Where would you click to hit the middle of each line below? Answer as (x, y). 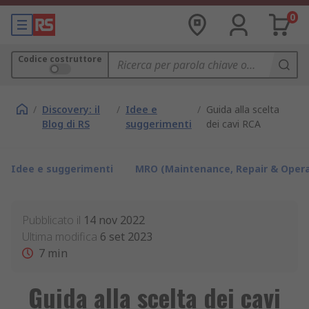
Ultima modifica (60, 237)
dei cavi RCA (233, 124)
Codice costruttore (60, 59)
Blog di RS (66, 124)
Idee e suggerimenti (62, 169)
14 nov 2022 (114, 220)
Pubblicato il (51, 220)
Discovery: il (71, 109)
